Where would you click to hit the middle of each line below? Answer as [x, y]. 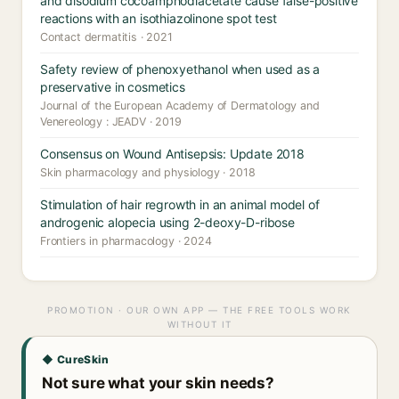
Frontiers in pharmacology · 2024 [126, 241]
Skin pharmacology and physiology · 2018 [148, 172]
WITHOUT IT [199, 324]
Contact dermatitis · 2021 [106, 37]
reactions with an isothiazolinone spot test [159, 18]
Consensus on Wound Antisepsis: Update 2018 [172, 154]
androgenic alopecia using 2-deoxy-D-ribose [167, 222]
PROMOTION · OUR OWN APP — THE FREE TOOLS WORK [199, 310]
